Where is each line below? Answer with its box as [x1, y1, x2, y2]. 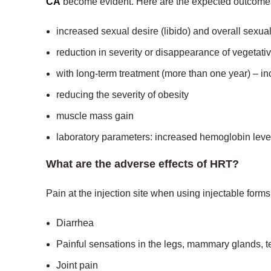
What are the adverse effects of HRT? [46, 158, 239, 170]
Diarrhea [56, 218, 94, 228]
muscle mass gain [56, 111, 134, 121]
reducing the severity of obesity [56, 90, 189, 100]
